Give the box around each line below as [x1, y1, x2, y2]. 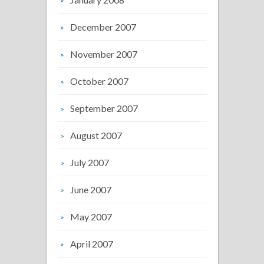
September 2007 [70, 102, 138, 114]
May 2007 [70, 210, 112, 222]
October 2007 [70, 75, 128, 87]
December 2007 [70, 21, 136, 32]
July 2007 [70, 156, 109, 168]
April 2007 [70, 237, 113, 249]
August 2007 [70, 129, 122, 141]
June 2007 [70, 183, 111, 195]
